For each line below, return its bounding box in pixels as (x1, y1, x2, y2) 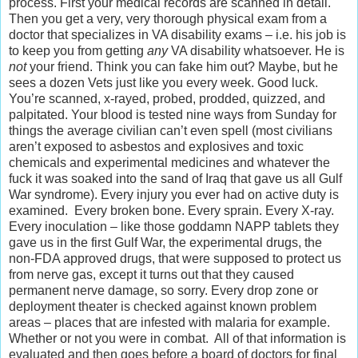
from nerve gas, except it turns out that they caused (9, 268, 294, 282)
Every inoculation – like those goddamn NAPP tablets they (9, 220, 339, 234)
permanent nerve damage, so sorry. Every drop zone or (9, 284, 318, 298)
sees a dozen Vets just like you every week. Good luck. (9, 76, 321, 90)
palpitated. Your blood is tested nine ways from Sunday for (9, 108, 336, 122)
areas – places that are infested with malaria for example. (9, 316, 330, 330)
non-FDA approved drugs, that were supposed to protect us (9, 252, 341, 266)
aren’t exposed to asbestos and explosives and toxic (9, 140, 304, 154)
